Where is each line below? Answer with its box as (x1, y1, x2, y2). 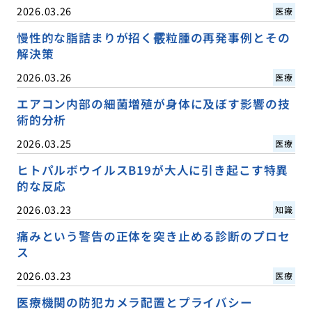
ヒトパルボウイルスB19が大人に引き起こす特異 (16, 162, 289, 179)
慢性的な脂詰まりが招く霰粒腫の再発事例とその (16, 29, 290, 47)
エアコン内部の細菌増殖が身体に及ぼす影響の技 (16, 95, 290, 113)
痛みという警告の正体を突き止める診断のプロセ (16, 228, 290, 245)
